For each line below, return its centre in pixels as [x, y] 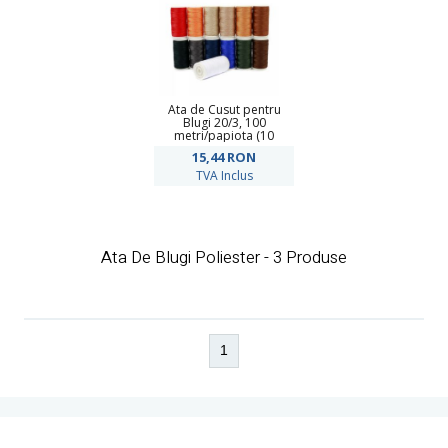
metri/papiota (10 [224, 135]
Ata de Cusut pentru [224, 109]
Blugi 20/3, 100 [224, 122]
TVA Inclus [224, 175]
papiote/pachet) [224, 148]
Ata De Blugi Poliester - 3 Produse [224, 257]
